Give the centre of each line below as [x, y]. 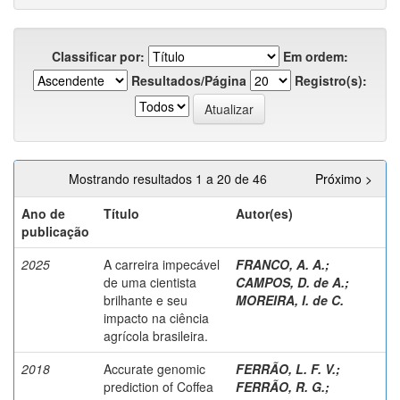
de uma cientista [150, 282]
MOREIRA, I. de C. [290, 300]
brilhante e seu [146, 300]
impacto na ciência [156, 317]
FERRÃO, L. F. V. [286, 368]
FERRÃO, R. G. [280, 386]
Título [121, 213]
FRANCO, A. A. [280, 264]
